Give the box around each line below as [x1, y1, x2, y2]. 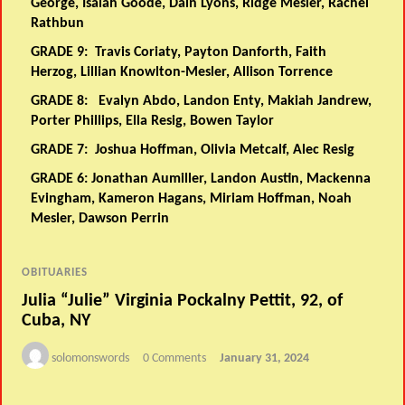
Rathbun [31, 15, 85, 31]
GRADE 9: [31, 44, 96, 60]
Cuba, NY [22, 311, 91, 330]
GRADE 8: [31, 93, 99, 108]
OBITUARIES [22, 267, 89, 279]
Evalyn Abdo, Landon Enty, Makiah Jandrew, [99, 93, 372, 108]
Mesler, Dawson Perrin [31, 211, 170, 226]
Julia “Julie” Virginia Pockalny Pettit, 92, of [22, 291, 344, 310]
